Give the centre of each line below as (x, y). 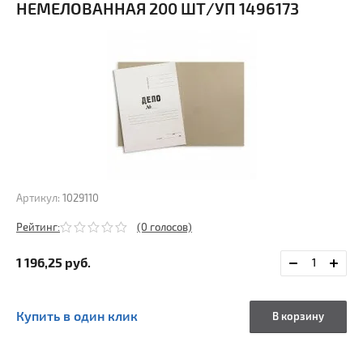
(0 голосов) (164, 228)
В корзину (298, 317)
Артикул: (38, 199)
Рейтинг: (38, 228)
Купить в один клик (77, 317)
